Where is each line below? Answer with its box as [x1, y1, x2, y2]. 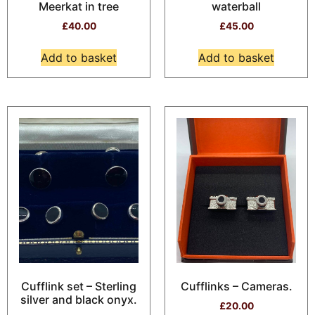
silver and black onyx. [20, 292, 137, 307]
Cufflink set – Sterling [21, 278, 136, 293]
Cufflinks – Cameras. [180, 278, 292, 293]
